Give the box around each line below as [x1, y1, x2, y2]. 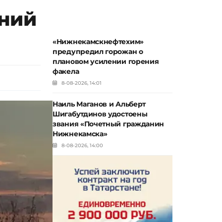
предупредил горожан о [53, 47, 143, 56]
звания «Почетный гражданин [53, 119, 165, 128]
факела [53, 67, 79, 76]
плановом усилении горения [53, 57, 159, 66]
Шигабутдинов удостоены [53, 110, 148, 118]
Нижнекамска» [53, 129, 108, 138]
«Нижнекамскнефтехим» [53, 37, 144, 46]
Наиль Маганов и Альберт [53, 100, 146, 109]
